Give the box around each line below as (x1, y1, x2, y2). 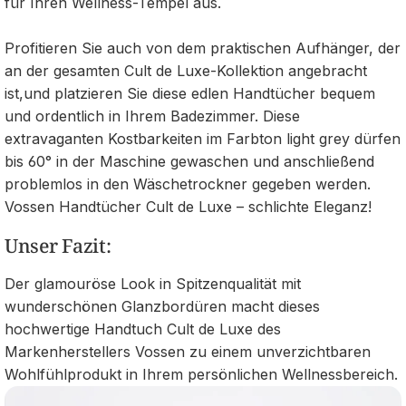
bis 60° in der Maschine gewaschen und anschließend (5, 152, 374, 171)
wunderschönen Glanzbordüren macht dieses (5, 297, 320, 316)
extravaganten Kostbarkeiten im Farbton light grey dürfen (5, 130, 401, 149)
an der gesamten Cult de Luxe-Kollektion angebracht (5, 62, 367, 81)
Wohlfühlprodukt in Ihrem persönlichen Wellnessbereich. (5, 365, 398, 384)
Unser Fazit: (5, 233, 111, 259)
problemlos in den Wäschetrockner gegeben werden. (5, 175, 371, 194)
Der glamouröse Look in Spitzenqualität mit (5, 275, 301, 294)
